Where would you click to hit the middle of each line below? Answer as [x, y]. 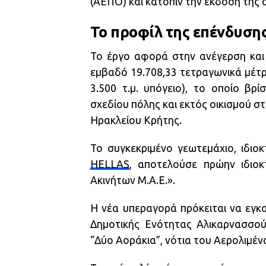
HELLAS [110, 164]
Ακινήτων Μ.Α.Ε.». [133, 180]
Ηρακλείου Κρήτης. [136, 120]
